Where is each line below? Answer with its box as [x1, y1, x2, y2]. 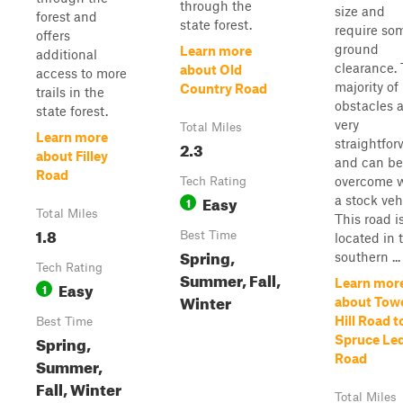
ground [335, 40, 379, 57]
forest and [36, 8, 97, 24]
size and [335, 3, 385, 19]
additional [36, 46, 97, 62]
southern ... [335, 248, 400, 264]
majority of [335, 78, 399, 94]
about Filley [36, 148, 108, 164]
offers [36, 27, 70, 43]
